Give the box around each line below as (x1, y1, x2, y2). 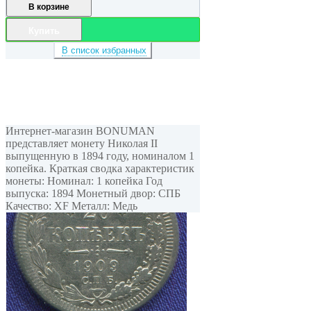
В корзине (28, 1, 69, 12)
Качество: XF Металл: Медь (6, 199, 137, 212)
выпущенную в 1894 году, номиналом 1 (6, 149, 194, 162)
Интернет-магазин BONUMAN (6, 124, 155, 137)
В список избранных (62, 44, 146, 56)
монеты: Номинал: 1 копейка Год (6, 174, 162, 187)
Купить (28, 25, 60, 36)
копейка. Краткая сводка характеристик (6, 162, 194, 174)
